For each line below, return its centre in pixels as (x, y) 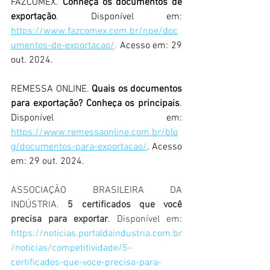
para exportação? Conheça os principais (95, 103)
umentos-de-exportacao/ (63, 46)
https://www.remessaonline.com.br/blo (94, 132)
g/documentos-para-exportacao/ (79, 147)
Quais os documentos (137, 89)
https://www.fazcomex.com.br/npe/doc (94, 31)
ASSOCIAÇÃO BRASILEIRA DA (96, 190)
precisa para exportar (59, 219)
